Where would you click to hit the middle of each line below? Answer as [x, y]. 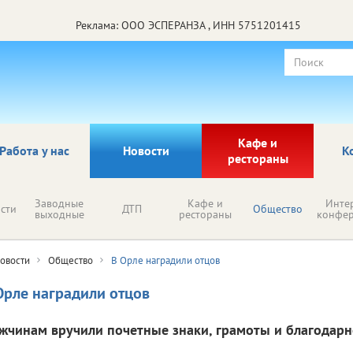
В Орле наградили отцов [165, 260]
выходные [59, 214]
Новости [146, 150]
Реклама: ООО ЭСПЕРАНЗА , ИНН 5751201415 [188, 25]
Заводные [59, 203]
